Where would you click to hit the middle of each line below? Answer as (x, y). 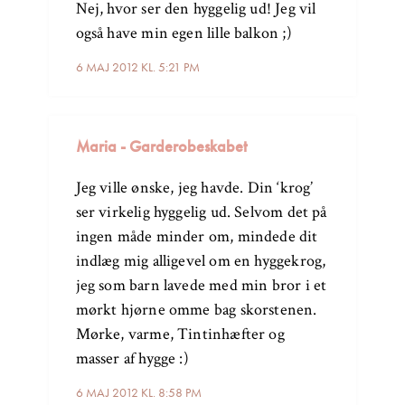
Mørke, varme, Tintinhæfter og (180, 334)
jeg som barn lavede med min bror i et (201, 286)
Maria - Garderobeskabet (161, 146)
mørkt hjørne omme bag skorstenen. (196, 310)
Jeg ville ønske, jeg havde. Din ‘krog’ (194, 188)
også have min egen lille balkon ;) (184, 33)
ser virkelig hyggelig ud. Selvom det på (201, 212)
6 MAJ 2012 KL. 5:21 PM (137, 67)
